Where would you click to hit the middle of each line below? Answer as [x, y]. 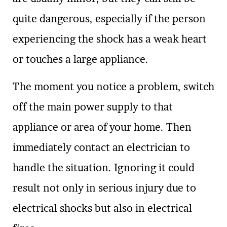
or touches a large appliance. [81, 59]
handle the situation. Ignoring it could [104, 168]
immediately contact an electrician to [101, 148]
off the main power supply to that [93, 107]
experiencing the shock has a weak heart [110, 39]
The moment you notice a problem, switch [113, 87]
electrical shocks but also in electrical [102, 209]
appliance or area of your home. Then [102, 127]
